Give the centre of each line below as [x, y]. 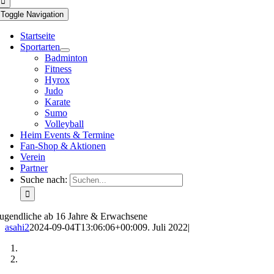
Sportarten [40, 47]
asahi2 [17, 227]
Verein [33, 157]
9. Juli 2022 [165, 227]
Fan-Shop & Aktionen [63, 146]
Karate [57, 102]
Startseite [38, 36]
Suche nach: [44, 180]
